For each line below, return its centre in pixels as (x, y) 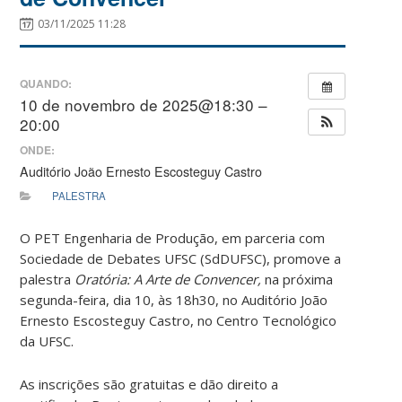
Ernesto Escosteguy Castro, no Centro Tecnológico (179, 321)
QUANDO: (46, 84)
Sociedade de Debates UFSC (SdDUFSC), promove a (181, 259)
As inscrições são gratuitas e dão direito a (149, 385)
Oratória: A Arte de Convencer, (170, 280)
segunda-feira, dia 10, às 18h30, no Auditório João (174, 300)
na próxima (299, 280)
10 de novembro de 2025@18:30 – (144, 105)
